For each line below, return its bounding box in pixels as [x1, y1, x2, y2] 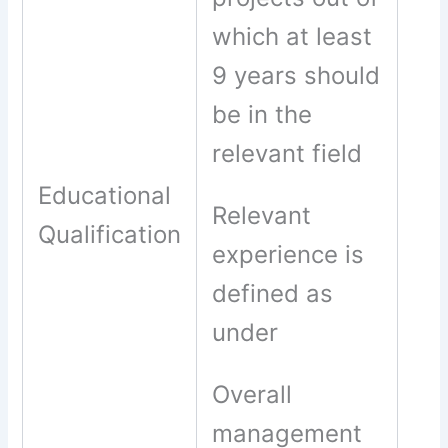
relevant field [212, 138, 363, 168]
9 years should [212, 60, 381, 90]
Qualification [38, 220, 182, 250]
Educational [38, 181, 172, 211]
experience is [212, 240, 365, 270]
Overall [212, 380, 293, 410]
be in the [212, 99, 313, 129]
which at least [212, 21, 373, 51]
